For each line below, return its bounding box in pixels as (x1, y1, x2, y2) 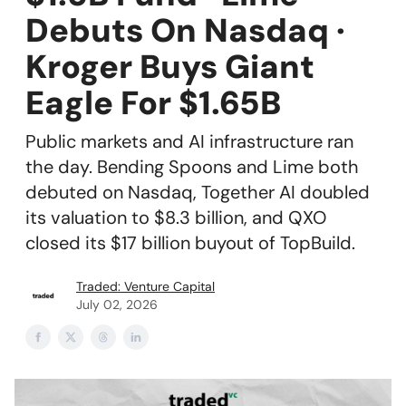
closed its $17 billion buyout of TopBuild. (25, 231, 355, 255)
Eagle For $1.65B (25, 82, 281, 124)
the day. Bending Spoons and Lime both (25, 155, 359, 179)
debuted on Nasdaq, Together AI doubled (25, 180, 370, 204)
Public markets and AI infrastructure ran (25, 130, 353, 153)
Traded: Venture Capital (76, 278, 215, 295)
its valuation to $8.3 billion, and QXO (25, 206, 327, 229)
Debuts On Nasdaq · (25, 9, 345, 52)
